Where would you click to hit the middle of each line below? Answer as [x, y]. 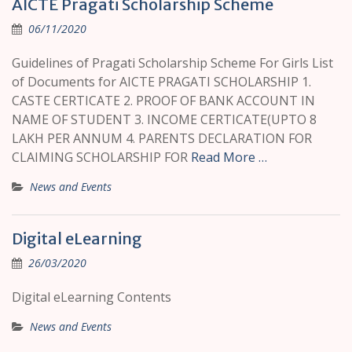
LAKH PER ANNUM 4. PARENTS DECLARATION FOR [162, 139]
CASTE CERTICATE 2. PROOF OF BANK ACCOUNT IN [163, 101]
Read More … [229, 158]
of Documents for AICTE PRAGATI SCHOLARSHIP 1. [161, 82]
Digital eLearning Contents [92, 297]
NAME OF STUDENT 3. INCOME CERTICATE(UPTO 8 [164, 120]
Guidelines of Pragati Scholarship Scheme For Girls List [172, 63]
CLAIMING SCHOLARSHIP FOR [101, 158]
